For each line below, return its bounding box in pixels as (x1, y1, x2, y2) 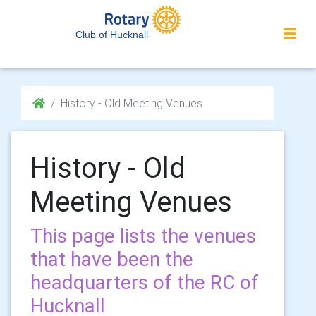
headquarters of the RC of (30, 270, 259, 294)
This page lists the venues (30, 224, 256, 248)
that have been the (30, 247, 193, 271)
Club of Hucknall (75, 29, 148, 40)
